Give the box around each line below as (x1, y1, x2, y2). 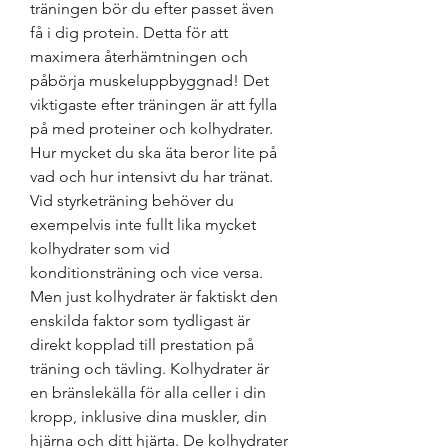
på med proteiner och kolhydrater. (30, 119, 273, 139)
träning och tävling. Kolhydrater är (30, 359, 269, 379)
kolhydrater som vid (30, 239, 170, 259)
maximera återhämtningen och (30, 47, 248, 67)
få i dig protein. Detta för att (30, 23, 228, 43)
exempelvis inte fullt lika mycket (30, 215, 256, 235)
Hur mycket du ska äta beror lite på (30, 143, 277, 163)
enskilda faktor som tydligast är (30, 311, 250, 331)
